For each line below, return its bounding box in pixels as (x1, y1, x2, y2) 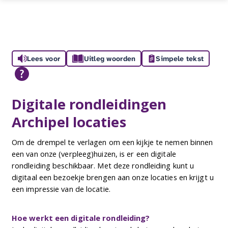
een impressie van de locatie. (11, 183, 110, 194)
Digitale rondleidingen (11, 94, 167, 113)
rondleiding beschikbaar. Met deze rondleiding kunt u (11, 160, 194, 170)
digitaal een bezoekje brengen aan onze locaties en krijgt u (11, 172, 214, 182)
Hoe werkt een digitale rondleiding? (11, 213, 150, 223)
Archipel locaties (11, 112, 126, 131)
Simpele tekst (156, 54, 204, 64)
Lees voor (26, 54, 61, 64)
